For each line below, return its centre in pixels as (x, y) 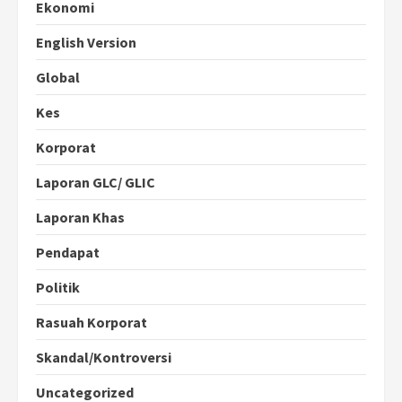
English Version (86, 43)
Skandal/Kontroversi (104, 358)
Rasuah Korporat (92, 323)
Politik (58, 288)
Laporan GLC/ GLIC (96, 183)
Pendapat (68, 253)
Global (58, 78)
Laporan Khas (80, 218)
